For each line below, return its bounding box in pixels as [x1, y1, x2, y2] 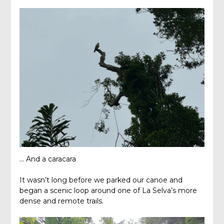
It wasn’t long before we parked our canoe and [19, 175, 182, 185]
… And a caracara [19, 154, 76, 164]
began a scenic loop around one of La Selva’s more [19, 186, 197, 195]
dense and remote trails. [19, 196, 103, 206]
